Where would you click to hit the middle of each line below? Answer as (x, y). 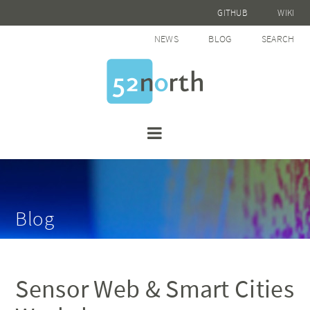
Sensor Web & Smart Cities (155, 289)
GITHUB (233, 13)
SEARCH (278, 39)
